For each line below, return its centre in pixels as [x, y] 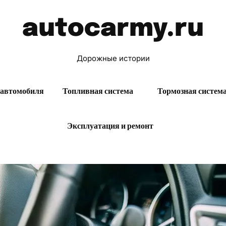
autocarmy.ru [113, 29]
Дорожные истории [113, 58]
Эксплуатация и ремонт [110, 126]
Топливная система [98, 91]
